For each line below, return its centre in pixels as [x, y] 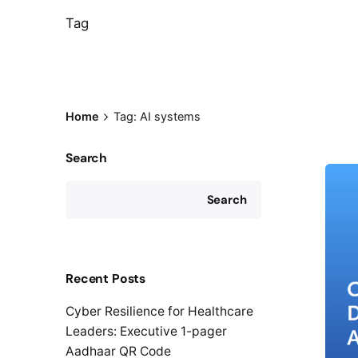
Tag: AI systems [157, 116]
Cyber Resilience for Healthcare [159, 312]
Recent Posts [106, 279]
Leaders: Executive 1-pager [146, 332]
